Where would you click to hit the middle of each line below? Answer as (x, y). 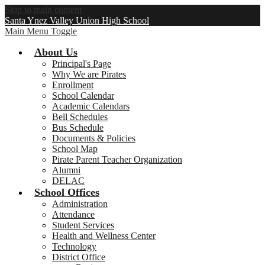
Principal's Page (82, 64)
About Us (56, 52)
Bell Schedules (80, 117)
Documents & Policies (94, 138)
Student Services (83, 225)
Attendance (73, 214)
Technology (74, 246)
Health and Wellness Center (104, 236)
